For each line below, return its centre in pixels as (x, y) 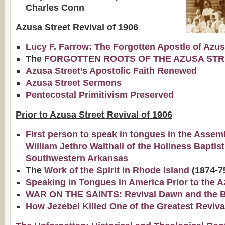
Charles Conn (55, 8)
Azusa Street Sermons (74, 83)
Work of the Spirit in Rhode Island (117, 170)
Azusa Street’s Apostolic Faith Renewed (111, 71)
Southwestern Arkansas (77, 158)
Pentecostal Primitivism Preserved (100, 95)
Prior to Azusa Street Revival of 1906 (94, 115)
